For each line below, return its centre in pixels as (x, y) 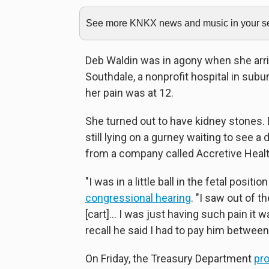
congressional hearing (138, 198)
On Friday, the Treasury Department (170, 258)
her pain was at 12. (129, 93)
